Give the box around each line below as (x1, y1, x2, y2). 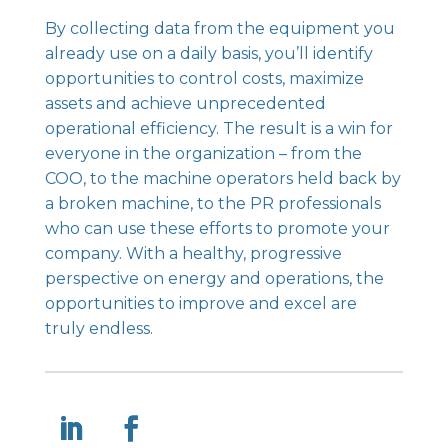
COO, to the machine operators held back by (44, 169, 401, 188)
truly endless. (44, 319, 153, 338)
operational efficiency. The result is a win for (44, 119, 393, 138)
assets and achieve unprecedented (44, 94, 326, 113)
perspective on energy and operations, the (44, 269, 384, 288)
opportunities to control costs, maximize (44, 69, 364, 88)
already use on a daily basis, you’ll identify (44, 44, 373, 63)
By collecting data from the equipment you (44, 19, 395, 38)
